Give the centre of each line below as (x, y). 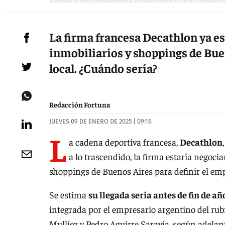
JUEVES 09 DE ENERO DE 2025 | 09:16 (100, 122)
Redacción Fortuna (80, 105)
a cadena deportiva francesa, (124, 142)
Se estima (69, 195)
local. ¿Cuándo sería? (103, 68)
